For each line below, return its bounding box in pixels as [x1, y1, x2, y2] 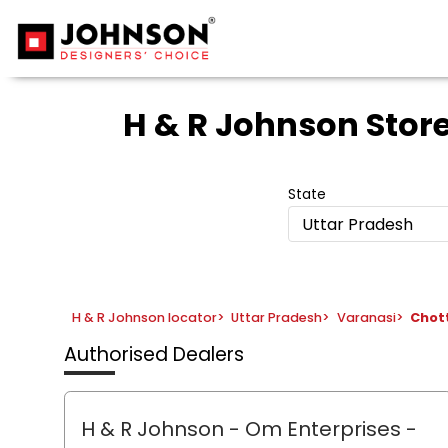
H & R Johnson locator [72, 309, 217, 327]
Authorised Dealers [64, 340, 244, 368]
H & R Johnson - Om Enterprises [81, 415, 406, 444]
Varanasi [336, 309, 396, 327]
